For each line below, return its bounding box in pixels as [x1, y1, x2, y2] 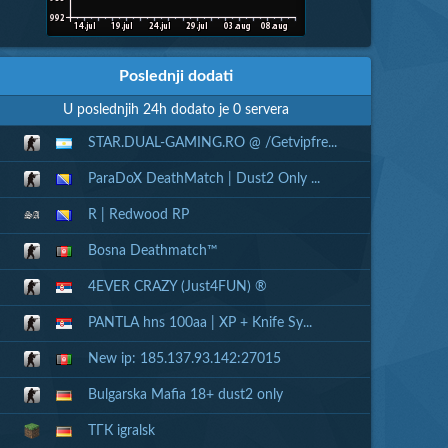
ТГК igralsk [87, 424, 155, 438]
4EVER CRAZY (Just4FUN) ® [87, 280, 267, 294]
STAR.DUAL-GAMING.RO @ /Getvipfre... [87, 136, 337, 150]
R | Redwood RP [87, 208, 189, 222]
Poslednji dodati [118, 68, 233, 84]
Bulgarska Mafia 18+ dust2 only [87, 388, 283, 402]
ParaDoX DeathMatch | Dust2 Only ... [87, 172, 320, 186]
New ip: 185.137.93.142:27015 [87, 352, 281, 366]
